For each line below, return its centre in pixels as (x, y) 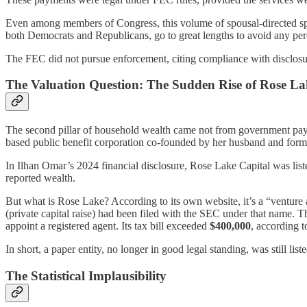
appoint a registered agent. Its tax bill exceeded (108, 225)
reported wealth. (40, 177)
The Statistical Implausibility (86, 275)
